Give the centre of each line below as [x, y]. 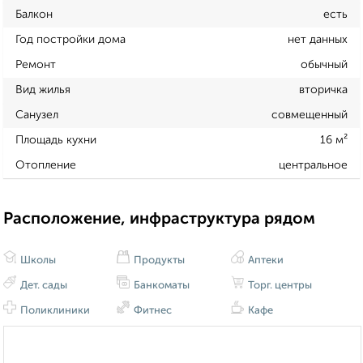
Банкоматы [161, 286]
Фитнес [152, 311]
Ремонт [36, 64]
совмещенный [310, 115]
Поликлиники [54, 311]
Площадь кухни [56, 140]
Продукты [158, 261]
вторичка [323, 90]
